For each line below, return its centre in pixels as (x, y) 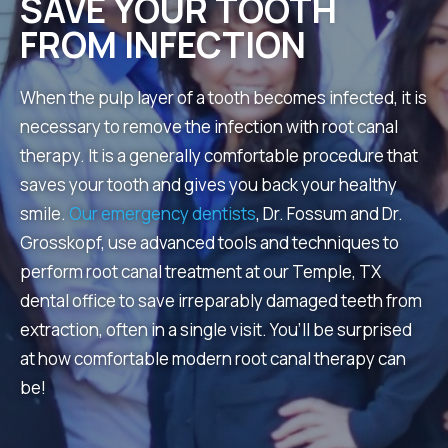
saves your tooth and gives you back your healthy (208, 184)
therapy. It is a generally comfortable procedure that (219, 155)
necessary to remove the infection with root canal (209, 126)
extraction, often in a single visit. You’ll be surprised (216, 329)
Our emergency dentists (162, 213)
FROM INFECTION (163, 44)
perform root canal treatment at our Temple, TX (200, 271)
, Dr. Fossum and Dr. (329, 213)
